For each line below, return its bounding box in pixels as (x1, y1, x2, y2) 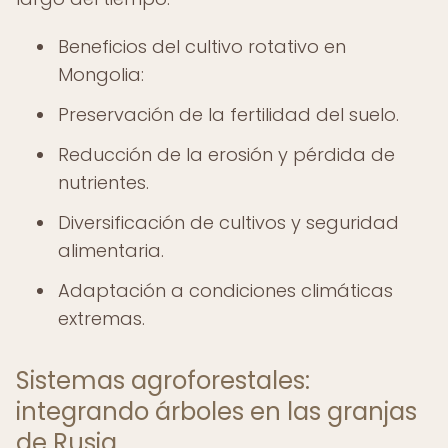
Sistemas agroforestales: (16, 364, 310, 397)
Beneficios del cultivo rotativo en (58, 34, 346, 59)
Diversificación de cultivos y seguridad (58, 210, 399, 235)
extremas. (58, 306, 145, 331)
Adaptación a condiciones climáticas (58, 278, 393, 303)
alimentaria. (58, 238, 164, 263)
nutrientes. (58, 170, 149, 195)
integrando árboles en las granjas (16, 395, 417, 428)
